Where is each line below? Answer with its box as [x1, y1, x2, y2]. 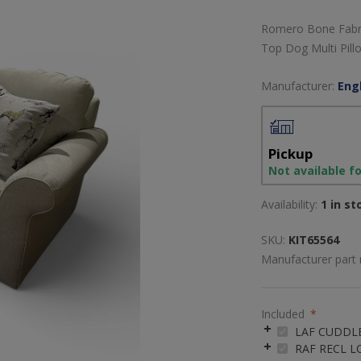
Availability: [261, 197, 317, 212]
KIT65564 [288, 232, 339, 247]
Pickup [268, 144, 313, 163]
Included [261, 305, 308, 322]
